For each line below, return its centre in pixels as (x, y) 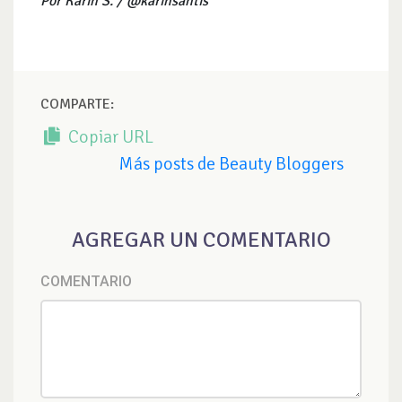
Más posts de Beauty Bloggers (231, 163)
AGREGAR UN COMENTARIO (201, 239)
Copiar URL (109, 136)
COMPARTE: (77, 104)
